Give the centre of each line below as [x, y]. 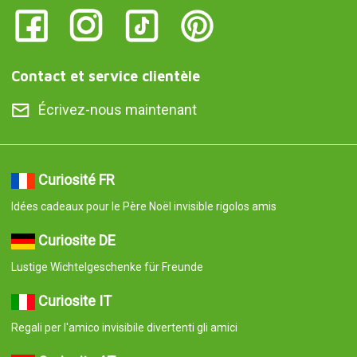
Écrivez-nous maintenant [117, 109]
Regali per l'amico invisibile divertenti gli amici [124, 327]
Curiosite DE [76, 240]
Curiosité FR [76, 179]
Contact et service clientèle [105, 76]
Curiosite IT [75, 300]
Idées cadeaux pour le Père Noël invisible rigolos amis [143, 206]
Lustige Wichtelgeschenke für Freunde [107, 267]
